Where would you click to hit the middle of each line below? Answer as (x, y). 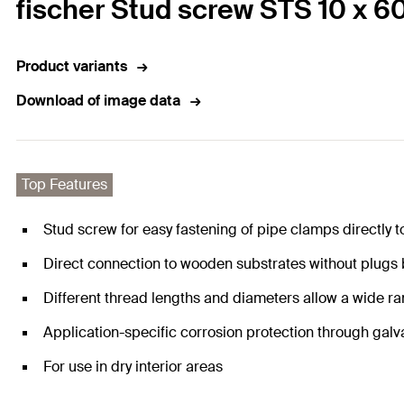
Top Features (64, 185)
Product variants (72, 67)
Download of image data (98, 101)
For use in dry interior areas (133, 367)
